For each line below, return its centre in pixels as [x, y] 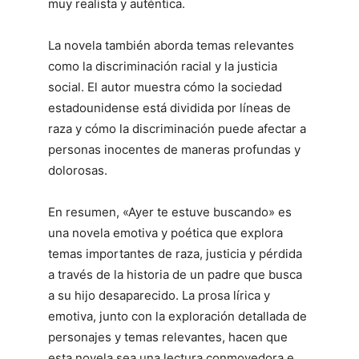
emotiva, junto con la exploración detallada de [177, 316]
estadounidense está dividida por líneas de [169, 107]
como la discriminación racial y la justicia [163, 66]
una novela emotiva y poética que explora [165, 232]
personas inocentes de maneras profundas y [174, 149]
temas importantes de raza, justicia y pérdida [175, 253]
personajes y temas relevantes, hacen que [168, 337]
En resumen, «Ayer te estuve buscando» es [170, 212]
